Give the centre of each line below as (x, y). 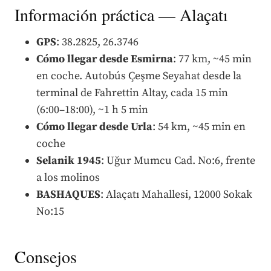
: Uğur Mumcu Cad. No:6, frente (178, 160)
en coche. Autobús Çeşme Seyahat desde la (139, 76)
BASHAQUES (68, 194)
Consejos (46, 256)
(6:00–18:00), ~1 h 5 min (92, 109)
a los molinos (68, 177)
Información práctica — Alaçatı (121, 14)
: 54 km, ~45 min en (199, 126)
